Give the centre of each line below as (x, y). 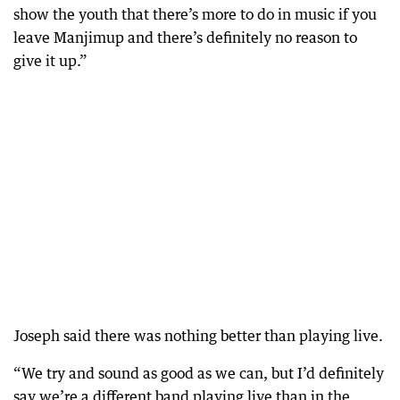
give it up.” (50, 61)
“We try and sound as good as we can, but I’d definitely (199, 373)
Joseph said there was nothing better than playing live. (198, 336)
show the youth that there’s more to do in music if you (195, 14)
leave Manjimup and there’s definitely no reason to (185, 37)
